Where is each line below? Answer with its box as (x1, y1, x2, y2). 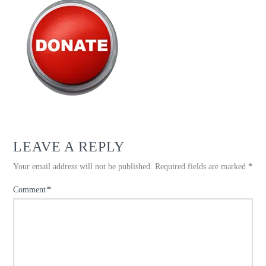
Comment (13, 185, 49, 195)
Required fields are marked (155, 162, 249, 172)
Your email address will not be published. (13, 162, 153, 172)
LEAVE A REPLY (13, 139, 125, 155)
